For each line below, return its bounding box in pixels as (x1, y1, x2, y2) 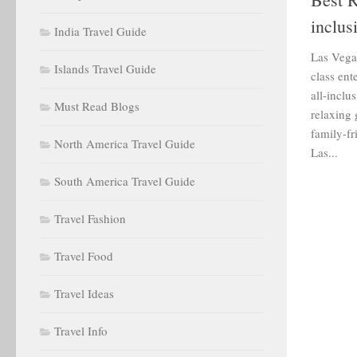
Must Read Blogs (54, 98, 139, 114)
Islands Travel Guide (54, 61, 156, 76)
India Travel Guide (54, 23, 147, 39)
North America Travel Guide (54, 135, 195, 151)
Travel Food (54, 248, 113, 264)
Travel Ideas (54, 285, 114, 301)
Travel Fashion (54, 210, 126, 226)
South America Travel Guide (54, 173, 195, 189)
